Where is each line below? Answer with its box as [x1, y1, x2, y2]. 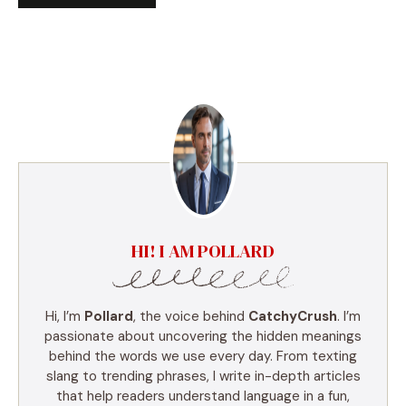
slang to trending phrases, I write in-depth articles [45, 366, 361, 385]
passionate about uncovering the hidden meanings [44, 326, 362, 345]
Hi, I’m [45, 306, 84, 325]
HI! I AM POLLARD [131, 237, 275, 264]
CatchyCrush [248, 306, 337, 325]
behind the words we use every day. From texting [49, 346, 357, 365]
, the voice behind [133, 306, 248, 325]
